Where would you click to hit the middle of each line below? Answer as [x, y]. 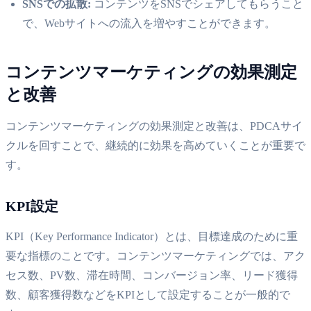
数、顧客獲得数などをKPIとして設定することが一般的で [148, 294]
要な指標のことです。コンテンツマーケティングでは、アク [155, 255]
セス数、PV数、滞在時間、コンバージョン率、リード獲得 [152, 275]
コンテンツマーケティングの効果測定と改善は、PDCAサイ [154, 126]
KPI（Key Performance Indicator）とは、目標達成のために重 [152, 236]
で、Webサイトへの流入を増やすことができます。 [149, 23]
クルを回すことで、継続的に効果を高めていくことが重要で [155, 145]
